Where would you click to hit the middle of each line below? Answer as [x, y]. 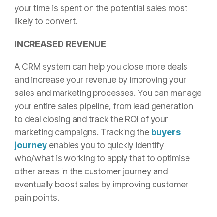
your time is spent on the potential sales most [101, 8]
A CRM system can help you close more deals [101, 66]
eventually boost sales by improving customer [101, 184]
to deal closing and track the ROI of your [91, 119]
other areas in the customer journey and [91, 171]
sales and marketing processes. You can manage [108, 93]
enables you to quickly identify [105, 145]
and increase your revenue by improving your [100, 79]
